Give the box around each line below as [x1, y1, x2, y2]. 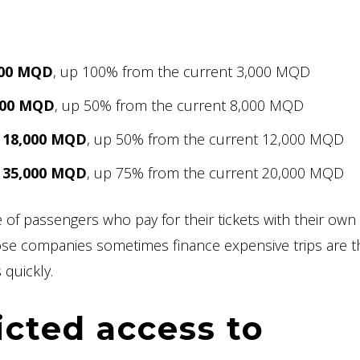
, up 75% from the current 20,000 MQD [87, 162, 344, 182]
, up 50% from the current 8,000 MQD [55, 95, 304, 115]
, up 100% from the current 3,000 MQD [53, 61, 310, 81]
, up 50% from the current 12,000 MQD [87, 129, 344, 149]
